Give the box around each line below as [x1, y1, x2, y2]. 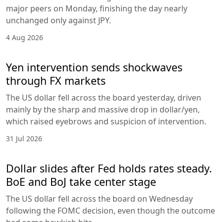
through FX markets [6, 73, 106, 88]
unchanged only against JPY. [6, 14, 111, 26]
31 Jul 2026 [6, 133, 42, 143]
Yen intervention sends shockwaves [6, 59, 182, 74]
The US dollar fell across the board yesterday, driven [6, 92, 201, 103]
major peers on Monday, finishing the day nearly [6, 2, 187, 14]
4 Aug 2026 [6, 32, 43, 42]
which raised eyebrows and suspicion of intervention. [6, 115, 206, 127]
